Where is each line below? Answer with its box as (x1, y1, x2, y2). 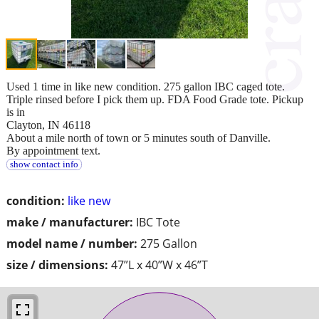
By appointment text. (6, 144, 100, 157)
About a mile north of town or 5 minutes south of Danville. (6, 131, 271, 144)
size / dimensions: (6, 256, 108, 273)
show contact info (9, 159, 78, 169)
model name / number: (6, 235, 137, 251)
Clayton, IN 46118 (6, 118, 90, 131)
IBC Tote (136, 214, 180, 230)
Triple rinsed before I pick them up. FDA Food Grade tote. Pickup (6, 93, 303, 105)
